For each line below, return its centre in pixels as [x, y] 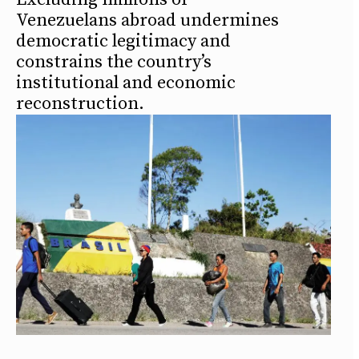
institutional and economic [126, 83]
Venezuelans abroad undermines [147, 21]
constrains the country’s [114, 63]
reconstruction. [80, 104]
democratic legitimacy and [123, 42]
